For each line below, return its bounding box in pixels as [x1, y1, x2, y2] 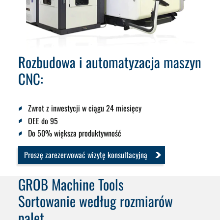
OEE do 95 [27, 114, 58, 127]
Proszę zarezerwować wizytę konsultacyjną [24, 149, 148, 161]
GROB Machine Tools [18, 173, 124, 194]
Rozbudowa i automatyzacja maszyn [18, 51, 202, 72]
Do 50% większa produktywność [27, 127, 121, 139]
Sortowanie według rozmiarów [18, 190, 173, 211]
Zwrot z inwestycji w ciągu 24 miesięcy [27, 102, 141, 114]
